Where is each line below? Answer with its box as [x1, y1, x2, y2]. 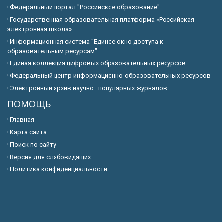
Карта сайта [10, 128, 47, 136]
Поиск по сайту [10, 141, 56, 149]
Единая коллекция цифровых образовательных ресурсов [10, 59, 186, 67]
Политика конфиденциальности [10, 166, 107, 173]
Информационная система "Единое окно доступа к [10, 38, 163, 46]
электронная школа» [7, 25, 72, 33]
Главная [10, 116, 34, 124]
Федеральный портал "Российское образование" [10, 3, 160, 11]
